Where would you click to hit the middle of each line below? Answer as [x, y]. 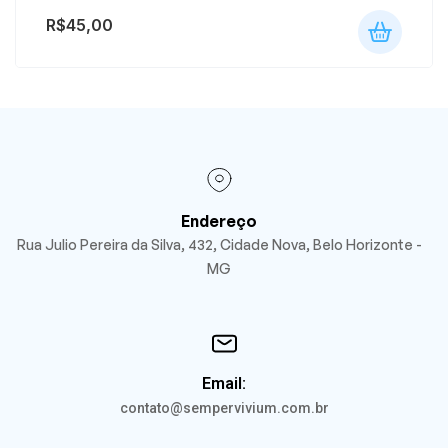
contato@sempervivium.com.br [224, 408]
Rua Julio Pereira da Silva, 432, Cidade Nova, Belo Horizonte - [219, 245]
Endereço [219, 221]
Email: [224, 384]
